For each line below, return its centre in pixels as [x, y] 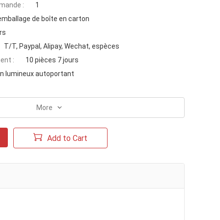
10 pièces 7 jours [52, 60]
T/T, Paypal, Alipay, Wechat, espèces [62, 46]
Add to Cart [67, 138]
